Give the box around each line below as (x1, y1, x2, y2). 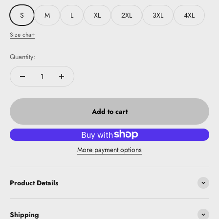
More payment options (77, 144, 142, 154)
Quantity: (10, 51, 35, 62)
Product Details (10, 177, 58, 188)
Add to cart (91, 106, 128, 116)
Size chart (10, 30, 35, 39)
